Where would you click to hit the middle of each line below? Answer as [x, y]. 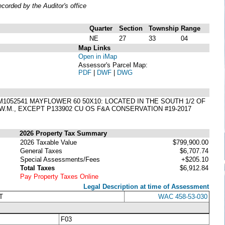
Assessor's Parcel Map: [113, 65]
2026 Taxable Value [48, 142]
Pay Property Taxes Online [59, 176]
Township [164, 28]
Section [131, 28]
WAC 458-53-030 [183, 196]
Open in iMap [98, 56]
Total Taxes [37, 168]
